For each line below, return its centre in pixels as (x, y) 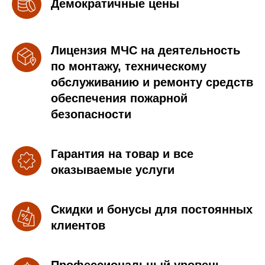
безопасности (91, 114)
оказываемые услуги (113, 170)
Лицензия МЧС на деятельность (146, 50)
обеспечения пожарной (119, 98)
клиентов (78, 225)
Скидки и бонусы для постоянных (152, 209)
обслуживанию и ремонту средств (152, 82)
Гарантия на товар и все (122, 154)
